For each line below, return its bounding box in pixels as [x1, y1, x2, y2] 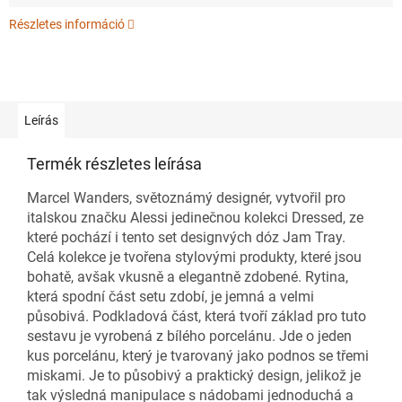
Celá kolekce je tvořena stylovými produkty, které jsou [27, 248, 362, 266]
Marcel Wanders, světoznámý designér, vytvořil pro [27, 188, 345, 206]
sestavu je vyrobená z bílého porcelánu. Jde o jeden [27, 327, 352, 345]
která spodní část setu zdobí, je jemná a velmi [27, 287, 314, 305]
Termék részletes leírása [27, 153, 202, 173]
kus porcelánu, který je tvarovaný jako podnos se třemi [27, 346, 369, 364]
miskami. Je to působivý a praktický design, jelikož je [27, 366, 361, 384]
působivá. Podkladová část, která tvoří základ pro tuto [27, 307, 366, 325]
